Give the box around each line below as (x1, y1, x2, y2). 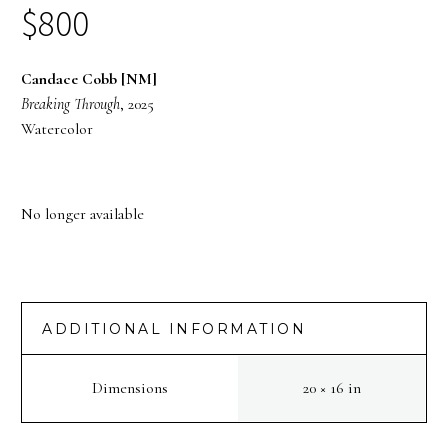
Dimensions (92, 378, 168, 399)
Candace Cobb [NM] (21, 68, 157, 89)
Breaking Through (21, 93, 120, 114)
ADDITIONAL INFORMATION (42, 320, 306, 339)
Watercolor (21, 118, 93, 139)
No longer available (21, 204, 144, 225)
